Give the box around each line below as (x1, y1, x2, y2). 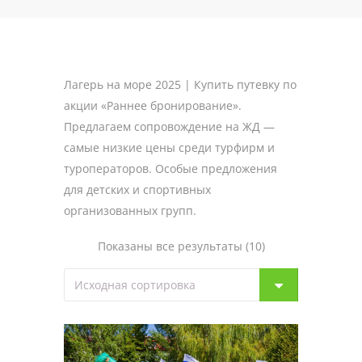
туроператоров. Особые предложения (64, 161, 277, 176)
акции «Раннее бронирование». (64, 98, 242, 113)
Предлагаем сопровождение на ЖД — (64, 119, 275, 134)
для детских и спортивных (64, 182, 211, 197)
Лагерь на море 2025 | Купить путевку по (64, 77, 297, 92)
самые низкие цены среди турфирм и (64, 140, 275, 155)
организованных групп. (64, 203, 196, 218)
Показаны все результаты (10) (97, 238, 265, 254)
